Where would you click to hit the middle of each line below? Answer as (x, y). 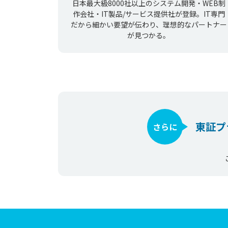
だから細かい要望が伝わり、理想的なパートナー (149, 25)
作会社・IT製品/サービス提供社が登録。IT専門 (149, 14)
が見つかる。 (149, 35)
